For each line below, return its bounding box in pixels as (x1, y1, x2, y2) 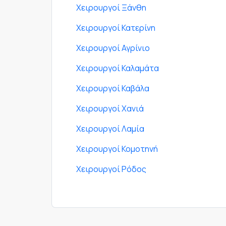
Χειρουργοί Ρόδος (76, 163, 146, 175)
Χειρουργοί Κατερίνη (76, 22, 155, 33)
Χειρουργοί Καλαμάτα (76, 62, 159, 74)
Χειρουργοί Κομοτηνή (76, 143, 158, 154)
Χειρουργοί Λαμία (76, 123, 144, 134)
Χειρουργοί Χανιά (76, 102, 144, 114)
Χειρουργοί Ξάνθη (76, 2, 146, 13)
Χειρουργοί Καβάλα (76, 82, 149, 94)
